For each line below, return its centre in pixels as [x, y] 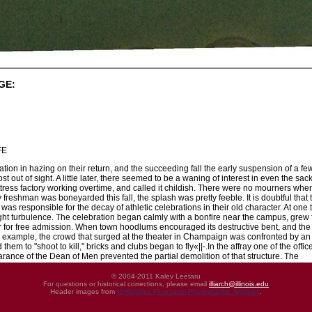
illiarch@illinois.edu [239, 284]
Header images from [84, 291]
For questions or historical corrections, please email [126, 284]
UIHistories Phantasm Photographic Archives [188, 291]
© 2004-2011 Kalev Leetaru [156, 276]
